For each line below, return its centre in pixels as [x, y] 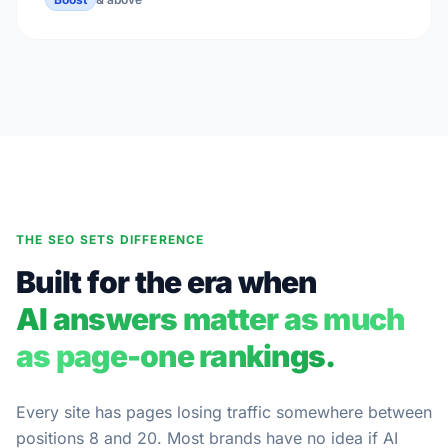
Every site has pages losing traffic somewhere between [224, 412]
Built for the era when [166, 282]
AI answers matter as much [210, 319]
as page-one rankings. [176, 356]
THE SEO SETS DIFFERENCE [110, 239]
